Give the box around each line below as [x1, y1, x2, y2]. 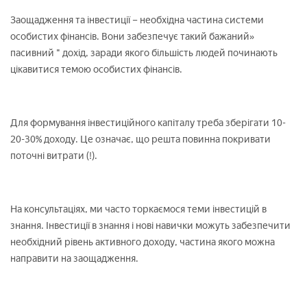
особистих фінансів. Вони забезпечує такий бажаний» [10, 30, 254, 42]
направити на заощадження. [10, 252, 138, 265]
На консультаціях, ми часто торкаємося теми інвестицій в [10, 203, 267, 215]
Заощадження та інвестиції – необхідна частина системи [10, 14, 264, 26]
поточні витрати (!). [10, 149, 97, 162]
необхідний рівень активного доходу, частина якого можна [10, 236, 275, 248]
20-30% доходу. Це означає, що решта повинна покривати [10, 133, 271, 145]
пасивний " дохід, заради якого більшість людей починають [10, 47, 278, 59]
